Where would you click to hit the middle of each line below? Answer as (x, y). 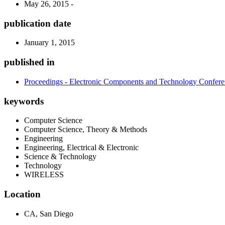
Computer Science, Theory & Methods (86, 130)
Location (22, 194)
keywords (24, 101)
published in (29, 62)
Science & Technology (60, 157)
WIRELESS (44, 175)
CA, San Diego (49, 213)
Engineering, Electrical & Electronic (81, 148)
